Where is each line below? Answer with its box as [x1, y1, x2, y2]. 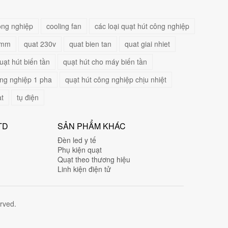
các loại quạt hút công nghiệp [95, 21, 189, 31]
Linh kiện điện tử [58, 164, 111, 174]
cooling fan [46, 21, 81, 31]
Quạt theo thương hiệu [58, 154, 131, 164]
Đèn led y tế [58, 135, 97, 145]
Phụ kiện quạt [58, 145, 102, 155]
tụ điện [17, 92, 39, 102]
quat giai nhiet [125, 39, 170, 49]
